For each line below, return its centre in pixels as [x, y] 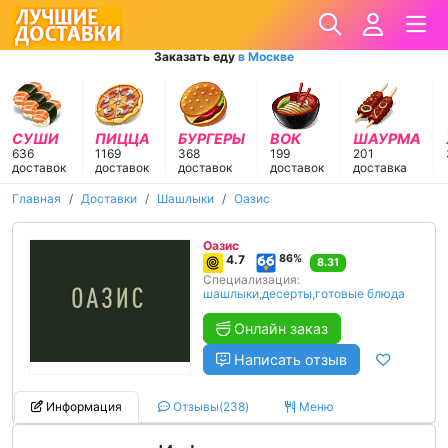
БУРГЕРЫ [211, 138]
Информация [82, 406]
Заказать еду [196, 56]
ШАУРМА [387, 138]
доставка [380, 167]
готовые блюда [360, 293]
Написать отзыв [288, 359]
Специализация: [251, 279]
